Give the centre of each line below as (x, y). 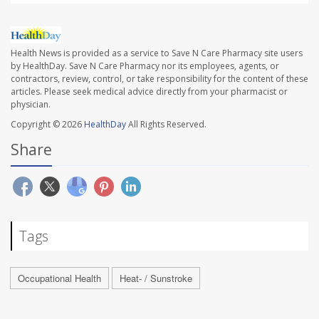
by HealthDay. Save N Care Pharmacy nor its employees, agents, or (145, 66)
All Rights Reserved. (166, 124)
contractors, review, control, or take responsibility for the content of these (159, 78)
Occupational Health (59, 278)
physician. (31, 104)
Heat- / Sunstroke (156, 278)
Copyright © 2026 (47, 124)
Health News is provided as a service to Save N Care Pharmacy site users (157, 53)
